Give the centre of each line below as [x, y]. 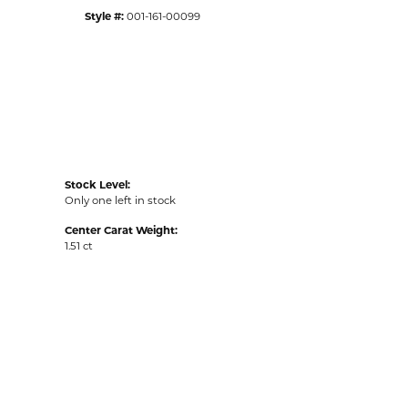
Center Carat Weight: [121, 230]
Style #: [104, 16]
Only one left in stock [120, 200]
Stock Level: [97, 184]
